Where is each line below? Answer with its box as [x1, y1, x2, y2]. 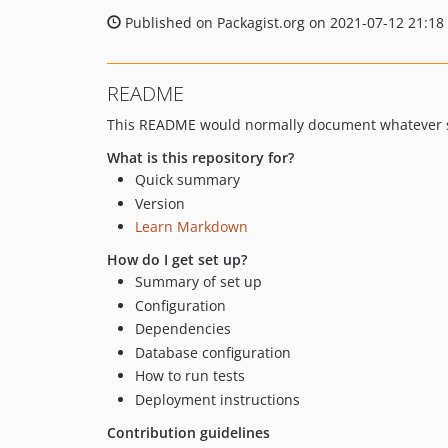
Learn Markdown [135, 217, 248, 236]
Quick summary [135, 170, 240, 189]
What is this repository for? [107, 148, 294, 167]
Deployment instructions [135, 389, 300, 409]
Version [135, 193, 185, 213]
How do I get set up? [107, 250, 247, 269]
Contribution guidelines [107, 422, 270, 442]
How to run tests [135, 366, 245, 385]
